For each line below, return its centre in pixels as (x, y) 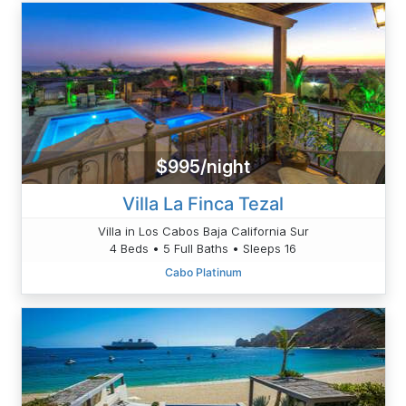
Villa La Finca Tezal (203, 203)
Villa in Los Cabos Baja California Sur (203, 231)
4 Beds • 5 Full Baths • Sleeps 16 (203, 248)
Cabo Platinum (203, 272)
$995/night (203, 167)
